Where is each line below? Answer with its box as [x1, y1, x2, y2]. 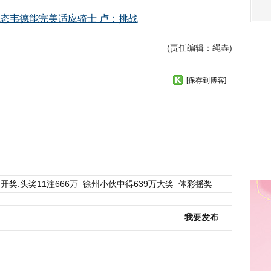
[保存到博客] [186, 76, 226, 85]
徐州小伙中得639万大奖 [83, 179, 174, 189]
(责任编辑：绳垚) [167, 43, 232, 53]
